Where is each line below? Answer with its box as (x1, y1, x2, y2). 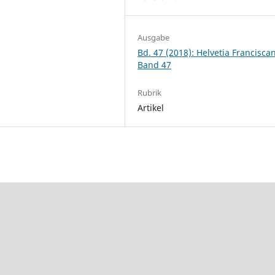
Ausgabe (137, 32, 170, 43)
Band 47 (137, 59, 172, 71)
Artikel (137, 102, 165, 114)
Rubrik (137, 87, 162, 99)
